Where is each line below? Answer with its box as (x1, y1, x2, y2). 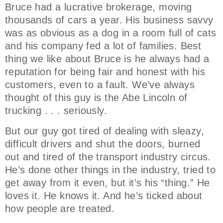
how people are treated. (5, 203, 118, 214)
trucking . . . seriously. (5, 105, 107, 116)
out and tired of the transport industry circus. (5, 151, 211, 162)
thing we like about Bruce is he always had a (5, 53, 210, 65)
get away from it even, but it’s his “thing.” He (5, 177, 210, 188)
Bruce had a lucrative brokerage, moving (5, 1, 192, 13)
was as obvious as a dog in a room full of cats (5, 27, 217, 39)
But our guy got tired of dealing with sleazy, (5, 125, 204, 136)
